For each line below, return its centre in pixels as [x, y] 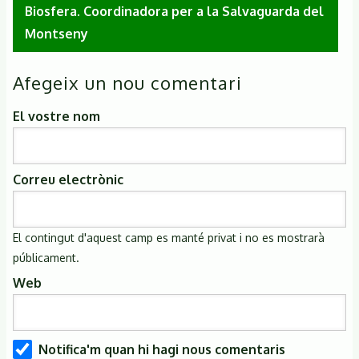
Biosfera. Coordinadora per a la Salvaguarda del [174, 12]
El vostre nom [56, 117]
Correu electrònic [68, 180]
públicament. [46, 258]
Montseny [56, 34]
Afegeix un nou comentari [127, 83]
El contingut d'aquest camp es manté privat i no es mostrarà [169, 238]
